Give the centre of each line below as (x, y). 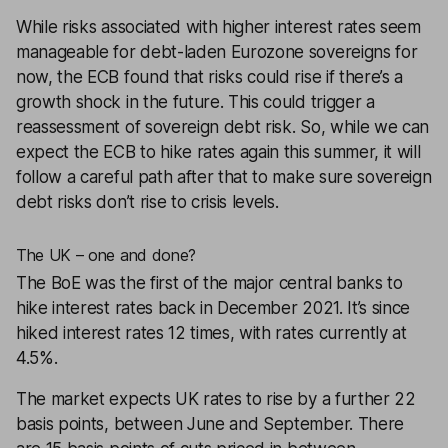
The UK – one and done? (106, 255)
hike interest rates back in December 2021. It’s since (213, 308)
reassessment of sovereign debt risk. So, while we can (223, 127)
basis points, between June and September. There (210, 424)
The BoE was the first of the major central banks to (209, 283)
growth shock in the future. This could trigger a (195, 102)
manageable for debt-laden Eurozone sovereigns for (217, 52)
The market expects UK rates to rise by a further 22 (216, 399)
